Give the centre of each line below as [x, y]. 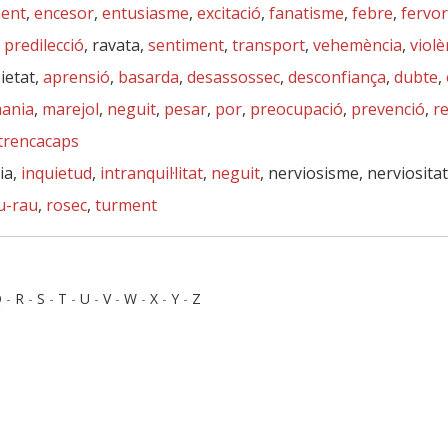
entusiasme [145, 13]
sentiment [186, 45]
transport [268, 45]
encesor [64, 13]
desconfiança [337, 77]
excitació [229, 13]
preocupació [296, 109]
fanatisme [306, 13]
